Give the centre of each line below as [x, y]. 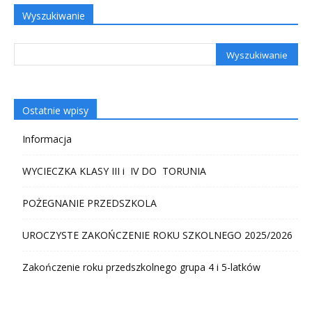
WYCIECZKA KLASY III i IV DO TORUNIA [114, 171]
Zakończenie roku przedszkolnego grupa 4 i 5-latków [141, 267]
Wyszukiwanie [54, 16]
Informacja [47, 139]
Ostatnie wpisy [55, 111]
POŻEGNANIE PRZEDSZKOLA [89, 203]
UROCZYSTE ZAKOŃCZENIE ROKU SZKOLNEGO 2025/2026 [157, 235]
